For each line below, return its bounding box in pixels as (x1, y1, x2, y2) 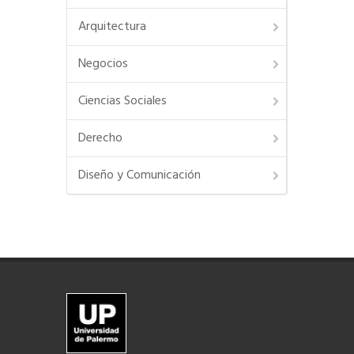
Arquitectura (78, 17, 146, 38)
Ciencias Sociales (78, 91, 167, 112)
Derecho (78, 128, 122, 149)
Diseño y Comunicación (78, 165, 201, 186)
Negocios (78, 54, 128, 75)
